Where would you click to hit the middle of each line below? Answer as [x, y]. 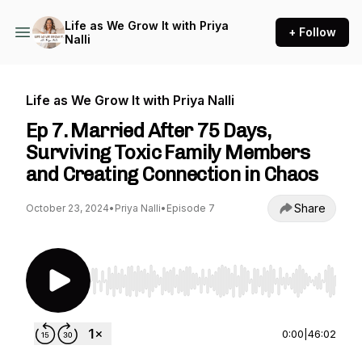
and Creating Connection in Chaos [172, 174]
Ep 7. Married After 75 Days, [149, 130]
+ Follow [312, 32]
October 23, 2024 [67, 208]
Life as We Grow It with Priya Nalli [130, 100]
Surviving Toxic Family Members [168, 152]
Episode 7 [191, 208]
